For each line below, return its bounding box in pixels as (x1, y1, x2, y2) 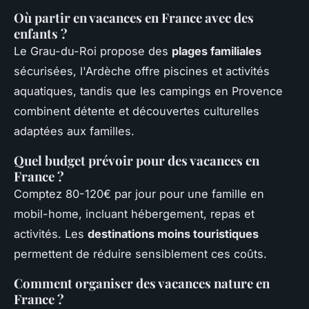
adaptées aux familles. (14, 124, 134, 139)
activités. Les (14, 227, 88, 241)
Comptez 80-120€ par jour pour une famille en (14, 187, 264, 201)
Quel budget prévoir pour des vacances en (14, 152, 259, 170)
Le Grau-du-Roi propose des (14, 44, 172, 59)
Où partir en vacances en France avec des (14, 9, 254, 27)
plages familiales (172, 44, 261, 59)
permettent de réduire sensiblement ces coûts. (14, 247, 267, 261)
